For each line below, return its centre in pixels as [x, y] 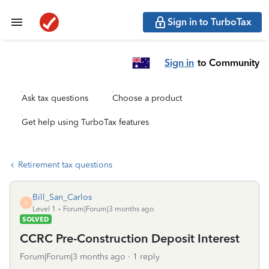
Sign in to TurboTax [210, 22]
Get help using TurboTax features [85, 122]
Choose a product [147, 98]
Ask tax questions [55, 98]
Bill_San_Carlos [62, 197]
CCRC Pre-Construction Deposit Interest [130, 238]
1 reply [146, 257]
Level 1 [44, 209]
